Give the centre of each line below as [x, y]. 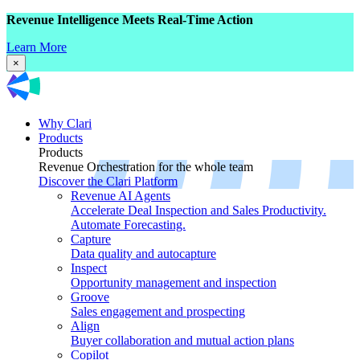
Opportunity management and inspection [174, 282]
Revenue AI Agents [121, 195]
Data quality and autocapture [143, 253]
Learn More [37, 47]
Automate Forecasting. [128, 224]
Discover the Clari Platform [108, 181]
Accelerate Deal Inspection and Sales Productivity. [198, 210]
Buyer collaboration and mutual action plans [182, 340]
